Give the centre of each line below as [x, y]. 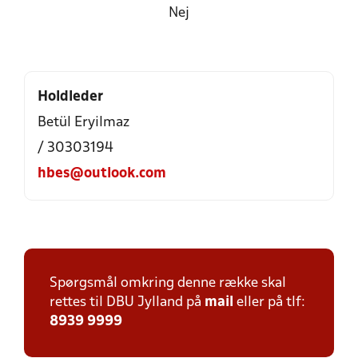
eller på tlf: [269, 302]
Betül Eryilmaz [84, 123]
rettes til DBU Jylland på [127, 302]
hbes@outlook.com [102, 174]
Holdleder [70, 97]
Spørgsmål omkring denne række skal [168, 283]
